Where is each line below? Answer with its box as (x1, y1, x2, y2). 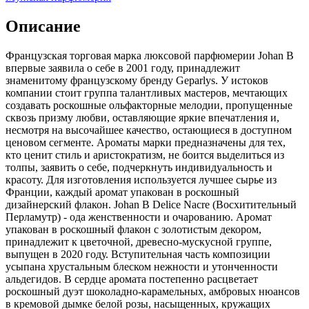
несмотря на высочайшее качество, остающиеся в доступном (6, 124, 292, 137)
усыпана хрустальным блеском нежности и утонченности (6, 261, 278, 273)
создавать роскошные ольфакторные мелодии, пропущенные (6, 99, 292, 112)
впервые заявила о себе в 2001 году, (6, 62, 174, 74)
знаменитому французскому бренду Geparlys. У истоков (6, 74, 268, 87)
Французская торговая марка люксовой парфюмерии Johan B (6, 50, 294, 62)
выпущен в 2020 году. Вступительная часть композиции (6, 248, 270, 261)
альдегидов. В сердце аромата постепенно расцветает (6, 273, 258, 286)
